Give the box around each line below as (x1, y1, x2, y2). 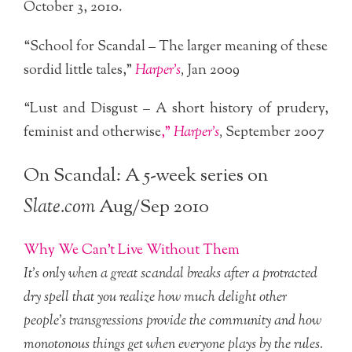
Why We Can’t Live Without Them (24, 240, 240, 262)
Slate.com (24, 194, 95, 222)
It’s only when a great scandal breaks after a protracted (24, 264, 317, 285)
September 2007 (225, 123, 324, 144)
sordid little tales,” (24, 60, 135, 81)
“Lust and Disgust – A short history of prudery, (24, 99, 328, 120)
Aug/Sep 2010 (95, 194, 209, 222)
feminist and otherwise (24, 123, 161, 144)
